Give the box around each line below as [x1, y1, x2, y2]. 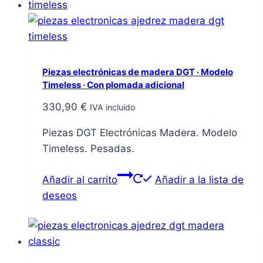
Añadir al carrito [42, 173, 117, 186]
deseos [42, 189, 77, 201]
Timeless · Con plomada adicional [42, 79, 184, 91]
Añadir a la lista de [155, 173, 244, 186]
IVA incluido [90, 102, 135, 112]
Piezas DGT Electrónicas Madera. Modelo [42, 126, 237, 139]
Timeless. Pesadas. [42, 142, 134, 154]
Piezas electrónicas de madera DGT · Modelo [42, 66, 233, 78]
